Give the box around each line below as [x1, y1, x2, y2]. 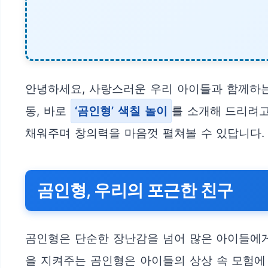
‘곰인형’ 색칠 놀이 [74, 104, 167, 118]
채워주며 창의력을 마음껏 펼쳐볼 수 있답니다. [25, 126, 265, 141]
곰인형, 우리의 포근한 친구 [37, 180, 233, 201]
